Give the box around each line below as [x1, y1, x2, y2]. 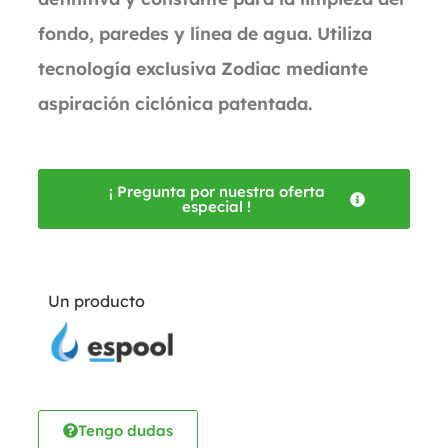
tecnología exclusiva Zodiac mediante [38, 57, 368, 79]
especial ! [182, 197, 251, 216]
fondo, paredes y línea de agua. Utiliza [38, 22, 372, 44]
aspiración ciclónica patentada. [38, 92, 312, 114]
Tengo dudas [78, 420, 173, 440]
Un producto [48, 291, 145, 311]
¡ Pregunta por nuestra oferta [108, 182, 325, 201]
